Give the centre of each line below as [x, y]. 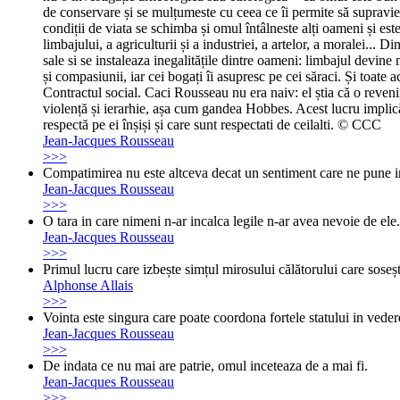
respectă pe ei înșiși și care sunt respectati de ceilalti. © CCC [212, 124]
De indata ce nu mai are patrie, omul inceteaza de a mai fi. [205, 365]
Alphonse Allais [88, 285]
